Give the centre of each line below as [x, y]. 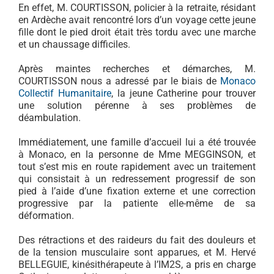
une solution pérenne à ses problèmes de [137, 106]
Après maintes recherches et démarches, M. [137, 69]
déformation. [46, 216]
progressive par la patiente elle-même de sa [137, 204]
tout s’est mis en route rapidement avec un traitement [137, 167]
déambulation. [49, 118]
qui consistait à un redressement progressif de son [137, 179]
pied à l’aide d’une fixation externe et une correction [137, 191]
